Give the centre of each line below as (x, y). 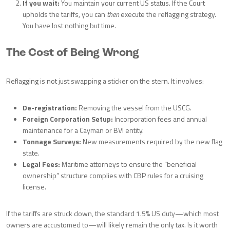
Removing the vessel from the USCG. (134, 108)
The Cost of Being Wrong (73, 53)
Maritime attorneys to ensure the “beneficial (128, 164)
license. (34, 187)
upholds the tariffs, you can (65, 14)
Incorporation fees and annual (160, 119)
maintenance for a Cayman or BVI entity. (83, 130)
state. (31, 153)
